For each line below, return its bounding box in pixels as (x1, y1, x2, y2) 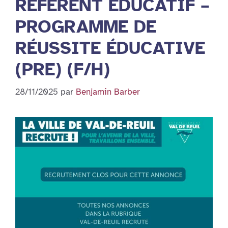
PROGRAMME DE (15, 15, 156, 38)
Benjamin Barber (76, 87, 140, 98)
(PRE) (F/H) (15, 58, 110, 80)
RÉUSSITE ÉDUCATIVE (15, 37, 205, 59)
